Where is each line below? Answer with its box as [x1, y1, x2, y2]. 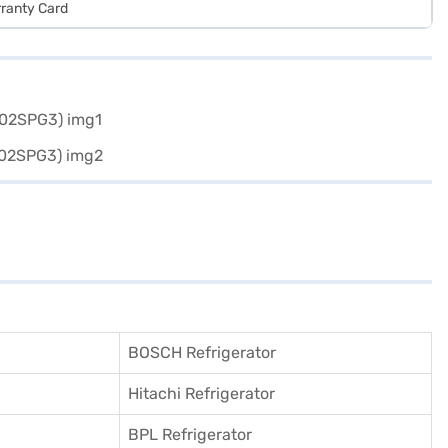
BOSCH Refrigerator [128, 343, 276, 362]
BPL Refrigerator [128, 425, 252, 444]
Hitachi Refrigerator [128, 384, 275, 403]
